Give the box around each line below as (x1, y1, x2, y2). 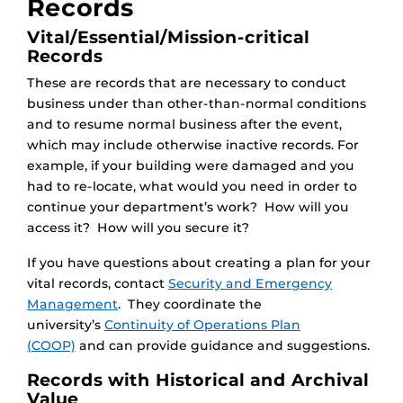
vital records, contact (27, 275, 168, 292)
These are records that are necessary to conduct (27, 75, 346, 92)
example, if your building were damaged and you (27, 157, 354, 175)
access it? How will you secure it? (27, 219, 249, 237)
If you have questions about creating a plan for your (27, 255, 371, 272)
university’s (27, 317, 104, 334)
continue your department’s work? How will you (27, 199, 349, 216)
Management (27, 296, 118, 313)
